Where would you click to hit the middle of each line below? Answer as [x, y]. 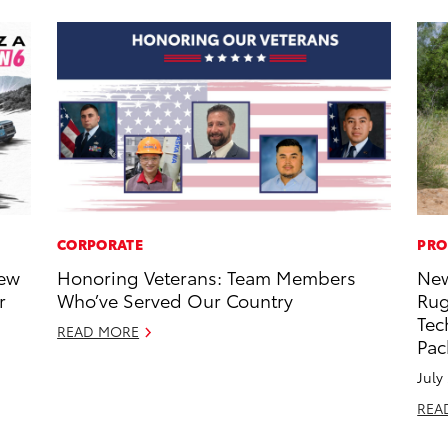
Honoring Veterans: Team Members [207, 277]
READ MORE [98, 331]
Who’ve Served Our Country [175, 300]
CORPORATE [100, 244]
